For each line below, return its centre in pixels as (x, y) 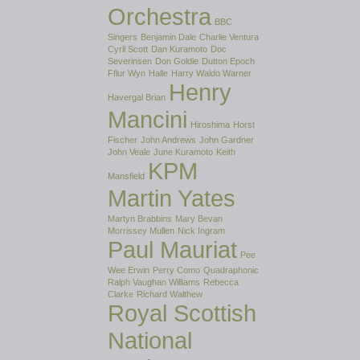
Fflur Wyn (127, 73)
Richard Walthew (170, 294)
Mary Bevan (199, 218)
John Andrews (168, 139)
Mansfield (126, 176)
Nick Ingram (201, 230)
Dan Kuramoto (179, 49)
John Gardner (227, 139)
